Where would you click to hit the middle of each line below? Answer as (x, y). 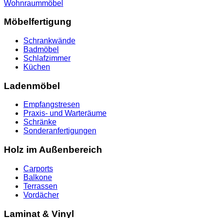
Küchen (37, 67)
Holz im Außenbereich (53, 150)
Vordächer (41, 195)
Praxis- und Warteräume (65, 113)
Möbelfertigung (38, 22)
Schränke (40, 122)
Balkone (38, 177)
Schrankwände (49, 41)
